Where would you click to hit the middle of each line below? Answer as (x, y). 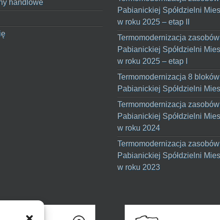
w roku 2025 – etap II (153, 22)
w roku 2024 (139, 128)
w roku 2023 (139, 167)
